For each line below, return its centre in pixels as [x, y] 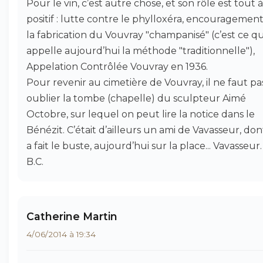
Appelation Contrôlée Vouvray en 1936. [117, 67]
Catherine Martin [72, 216]
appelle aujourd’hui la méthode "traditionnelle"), [141, 51]
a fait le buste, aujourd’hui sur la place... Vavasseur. [144, 146]
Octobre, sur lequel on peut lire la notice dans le [141, 114]
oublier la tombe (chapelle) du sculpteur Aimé [136, 98]
